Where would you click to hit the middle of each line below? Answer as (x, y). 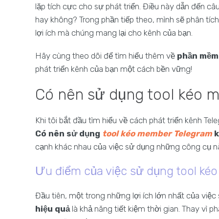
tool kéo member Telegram (157, 133)
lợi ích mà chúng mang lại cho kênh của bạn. (114, 33)
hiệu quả (53, 209)
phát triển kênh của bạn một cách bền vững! (114, 69)
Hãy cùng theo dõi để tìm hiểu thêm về (106, 56)
